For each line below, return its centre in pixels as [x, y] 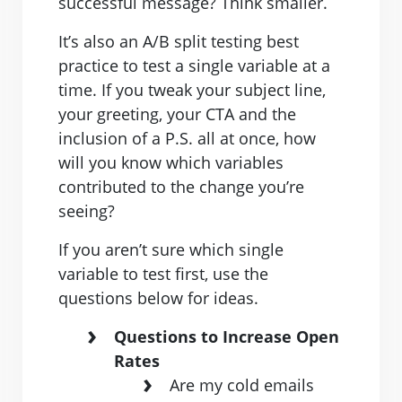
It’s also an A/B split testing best [179, 42]
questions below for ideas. [158, 298]
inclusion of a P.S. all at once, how [187, 139]
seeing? [87, 211]
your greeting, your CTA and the [177, 114]
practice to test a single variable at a [194, 66]
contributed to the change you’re [181, 187]
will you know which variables [171, 163]
